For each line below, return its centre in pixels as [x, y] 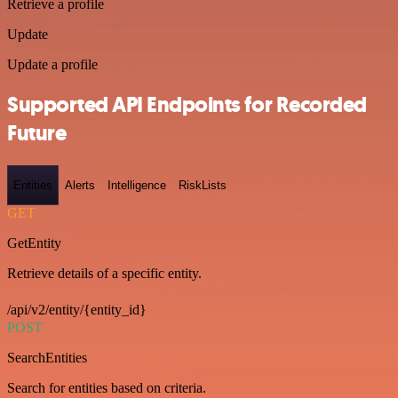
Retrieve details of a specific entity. [104, 274]
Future [37, 133]
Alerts [80, 186]
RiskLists [203, 186]
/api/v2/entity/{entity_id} [77, 310]
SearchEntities [47, 358]
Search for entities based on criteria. [107, 388]
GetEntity [34, 243]
